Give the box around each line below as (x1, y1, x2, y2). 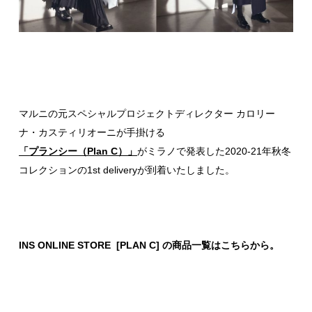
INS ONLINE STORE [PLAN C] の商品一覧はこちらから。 (19, 239, 279, 251)
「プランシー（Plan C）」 (19, 145, 137, 157)
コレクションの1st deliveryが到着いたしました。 (19, 164, 235, 175)
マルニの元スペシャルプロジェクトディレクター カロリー (19, 107, 275, 119)
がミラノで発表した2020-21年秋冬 (137, 145, 291, 157)
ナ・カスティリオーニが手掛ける (19, 126, 165, 138)
